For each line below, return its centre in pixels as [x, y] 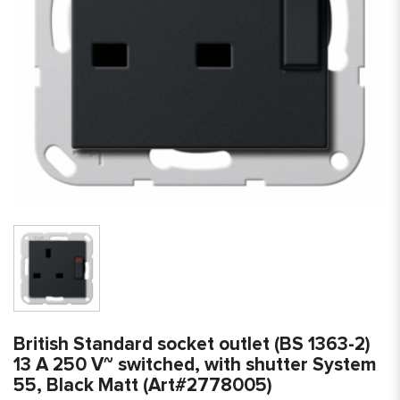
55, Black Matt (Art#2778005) [143, 385]
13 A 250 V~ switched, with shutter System [195, 365]
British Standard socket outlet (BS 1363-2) [192, 344]
